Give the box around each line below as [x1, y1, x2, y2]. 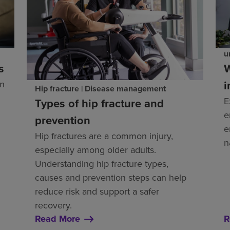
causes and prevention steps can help [35, 171, 186, 184]
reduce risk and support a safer [35, 185, 159, 198]
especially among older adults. [35, 143, 156, 157]
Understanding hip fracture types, [35, 157, 168, 170]
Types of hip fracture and [35, 95, 164, 112]
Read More [35, 212, 80, 226]
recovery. [35, 199, 72, 212]
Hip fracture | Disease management [35, 83, 166, 95]
